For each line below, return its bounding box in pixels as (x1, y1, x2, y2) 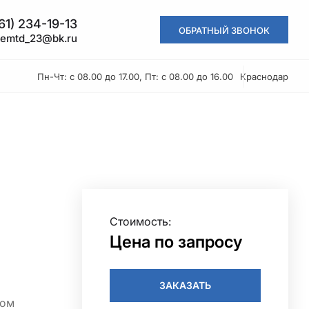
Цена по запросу (110, 231, 248, 252)
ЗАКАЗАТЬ (159, 279, 212, 292)
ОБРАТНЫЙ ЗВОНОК (179, 24, 270, 36)
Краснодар (243, 71, 288, 82)
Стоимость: (110, 214, 168, 228)
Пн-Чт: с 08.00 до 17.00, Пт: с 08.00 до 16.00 (50, 71, 237, 82)
